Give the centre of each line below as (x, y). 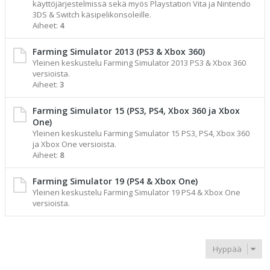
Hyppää (227, 249)
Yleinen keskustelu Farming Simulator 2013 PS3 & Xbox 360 (139, 63)
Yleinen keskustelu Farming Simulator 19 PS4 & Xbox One (137, 192)
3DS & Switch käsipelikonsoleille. (92, 14)
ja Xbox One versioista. (74, 144)
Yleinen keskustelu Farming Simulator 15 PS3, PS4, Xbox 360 (141, 133)
